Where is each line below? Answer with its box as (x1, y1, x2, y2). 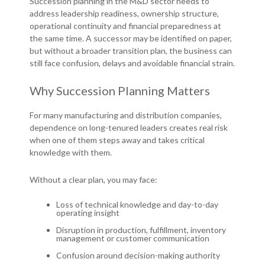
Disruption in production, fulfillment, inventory (56, 225, 226, 235)
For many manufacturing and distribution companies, (30, 110, 222, 121)
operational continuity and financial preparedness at (30, 21, 221, 31)
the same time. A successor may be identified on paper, (30, 33, 232, 44)
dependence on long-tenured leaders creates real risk (30, 122, 228, 133)
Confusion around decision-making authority (56, 250, 220, 261)
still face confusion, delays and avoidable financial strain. (30, 58, 235, 69)
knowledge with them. (30, 147, 112, 158)
